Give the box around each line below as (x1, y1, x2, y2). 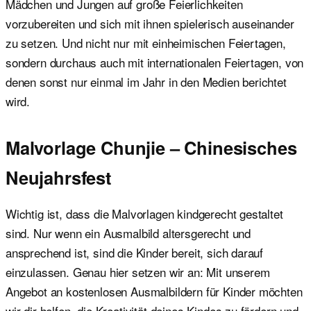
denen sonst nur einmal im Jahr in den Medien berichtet (6, 73, 287, 90)
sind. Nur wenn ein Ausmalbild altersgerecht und (6, 224, 251, 242)
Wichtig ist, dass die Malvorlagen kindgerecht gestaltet (6, 204, 283, 222)
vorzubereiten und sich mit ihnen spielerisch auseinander (6, 15, 294, 32)
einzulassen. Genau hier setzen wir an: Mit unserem (6, 262, 270, 280)
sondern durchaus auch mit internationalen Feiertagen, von (6, 53, 304, 71)
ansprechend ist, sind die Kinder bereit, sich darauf (6, 243, 264, 261)
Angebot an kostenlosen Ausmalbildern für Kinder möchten (6, 282, 303, 300)
